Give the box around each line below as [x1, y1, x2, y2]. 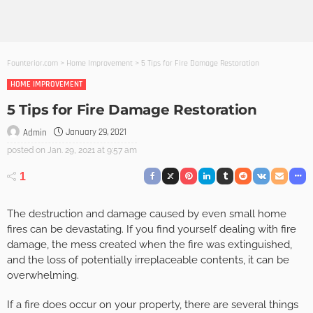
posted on [7, 145, 45, 155]
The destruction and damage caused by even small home [7, 208, 286, 221]
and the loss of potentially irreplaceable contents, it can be [7, 254, 289, 267]
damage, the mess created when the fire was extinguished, [7, 238, 292, 252]
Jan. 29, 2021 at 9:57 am [48, 145, 137, 155]
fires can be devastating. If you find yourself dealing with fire [7, 223, 296, 236]
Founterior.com [7, 58, 58, 68]
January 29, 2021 [66, 126, 126, 138]
